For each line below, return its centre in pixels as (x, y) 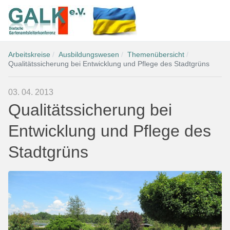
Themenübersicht (156, 54)
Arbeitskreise (29, 54)
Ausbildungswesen (90, 54)
